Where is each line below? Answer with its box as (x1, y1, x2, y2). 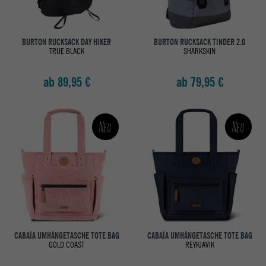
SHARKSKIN (183, 46, 216, 56)
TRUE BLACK (49, 46, 84, 56)
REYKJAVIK (185, 239, 214, 250)
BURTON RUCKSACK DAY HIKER (22, 37, 111, 48)
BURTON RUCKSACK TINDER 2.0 (154, 37, 245, 48)
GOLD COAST (49, 239, 84, 250)
